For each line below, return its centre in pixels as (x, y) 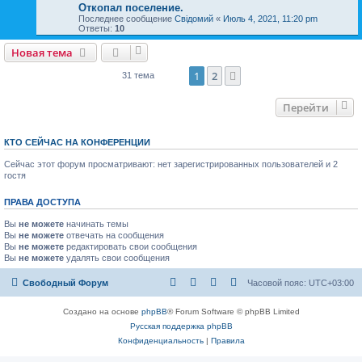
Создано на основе (102, 311)
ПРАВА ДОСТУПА (42, 202)
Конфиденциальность (160, 340)
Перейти (306, 108)
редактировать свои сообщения (130, 247)
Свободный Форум (65, 282)
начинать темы (96, 224)
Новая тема (42, 53)
